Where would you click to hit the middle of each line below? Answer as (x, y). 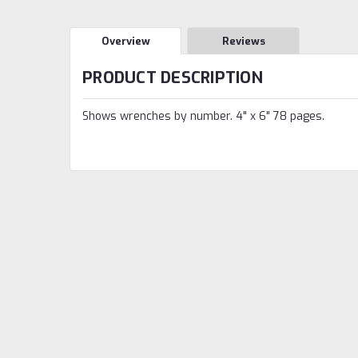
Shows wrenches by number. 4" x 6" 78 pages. (203, 116)
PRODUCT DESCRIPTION (173, 78)
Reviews (243, 41)
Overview (125, 41)
